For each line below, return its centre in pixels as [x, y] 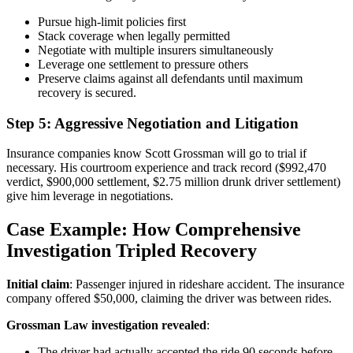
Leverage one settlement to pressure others [143, 64]
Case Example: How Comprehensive [154, 230]
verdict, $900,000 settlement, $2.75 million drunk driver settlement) [173, 182]
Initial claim [38, 284]
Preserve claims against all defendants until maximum [170, 78]
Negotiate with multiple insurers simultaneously [156, 50]
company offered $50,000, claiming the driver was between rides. [169, 299]
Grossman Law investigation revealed [106, 325]
